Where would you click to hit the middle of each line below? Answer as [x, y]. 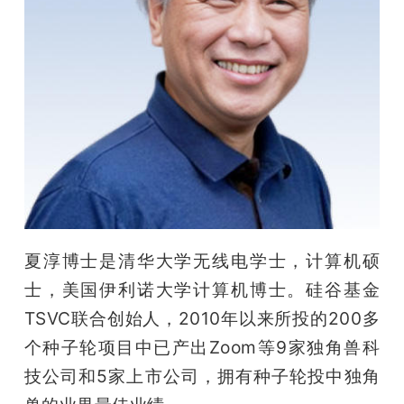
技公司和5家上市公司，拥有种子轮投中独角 [202, 376]
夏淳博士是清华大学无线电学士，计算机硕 [202, 260]
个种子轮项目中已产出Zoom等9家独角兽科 [202, 347]
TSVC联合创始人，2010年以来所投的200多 [202, 318]
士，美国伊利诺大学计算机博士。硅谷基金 [202, 289]
